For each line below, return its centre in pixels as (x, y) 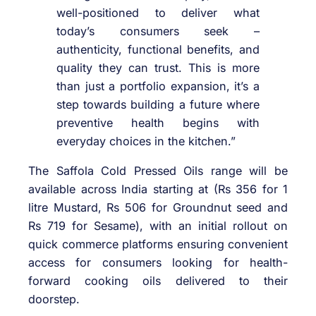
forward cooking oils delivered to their (158, 281)
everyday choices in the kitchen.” (146, 141)
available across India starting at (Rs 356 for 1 (158, 189)
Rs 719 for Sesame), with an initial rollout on (158, 226)
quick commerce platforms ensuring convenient (158, 244)
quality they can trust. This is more (158, 67)
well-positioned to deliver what (158, 12)
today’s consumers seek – (158, 31)
